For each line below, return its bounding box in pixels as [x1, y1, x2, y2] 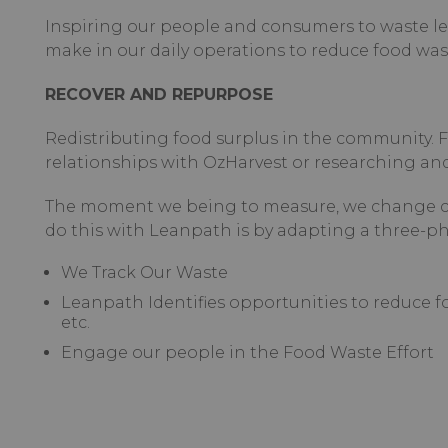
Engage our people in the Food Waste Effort [60, 342, 434, 362]
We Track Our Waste [60, 262, 228, 282]
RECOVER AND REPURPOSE [44, 84, 273, 104]
